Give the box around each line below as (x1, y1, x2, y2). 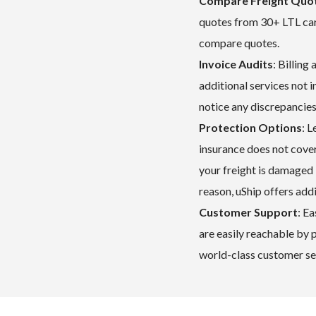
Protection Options (199, 121, 302, 134)
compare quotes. (199, 36, 279, 49)
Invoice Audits (199, 57, 273, 71)
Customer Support (199, 205, 298, 219)
